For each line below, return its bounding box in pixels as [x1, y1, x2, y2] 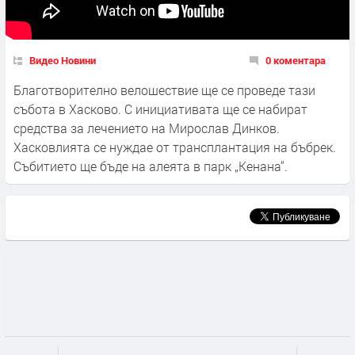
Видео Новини [29, 53, 96, 68]
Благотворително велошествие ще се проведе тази [13, 82, 315, 99]
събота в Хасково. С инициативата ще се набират [13, 101, 307, 118]
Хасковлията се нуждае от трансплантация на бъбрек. [13, 139, 336, 156]
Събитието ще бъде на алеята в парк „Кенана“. [13, 158, 288, 175]
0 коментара [265, 53, 326, 68]
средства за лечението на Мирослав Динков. [13, 120, 280, 137]
